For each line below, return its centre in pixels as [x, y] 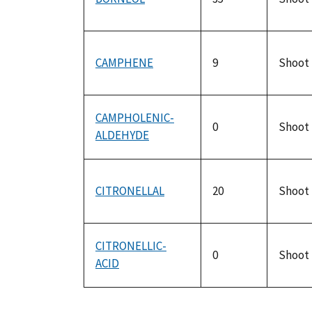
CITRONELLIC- [131, 246]
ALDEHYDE [122, 135]
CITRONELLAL [130, 191]
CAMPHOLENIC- [135, 118]
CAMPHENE [124, 63]
